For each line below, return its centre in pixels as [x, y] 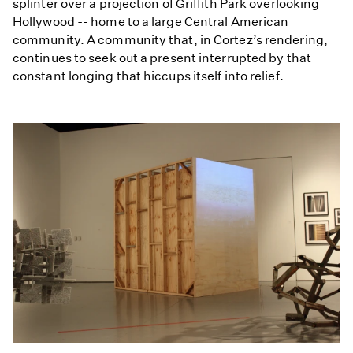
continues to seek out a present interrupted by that [162, 58]
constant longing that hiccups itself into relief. [149, 76]
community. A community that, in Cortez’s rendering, [170, 40]
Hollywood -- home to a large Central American [151, 22]
